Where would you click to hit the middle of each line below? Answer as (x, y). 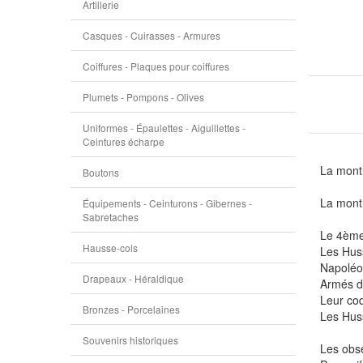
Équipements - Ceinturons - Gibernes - (167, 203)
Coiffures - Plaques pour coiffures (156, 66)
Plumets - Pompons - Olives (143, 97)
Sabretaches (111, 217)
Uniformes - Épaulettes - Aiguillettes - (164, 128)
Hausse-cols (110, 248)
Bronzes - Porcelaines (131, 309)
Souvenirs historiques (130, 340)
